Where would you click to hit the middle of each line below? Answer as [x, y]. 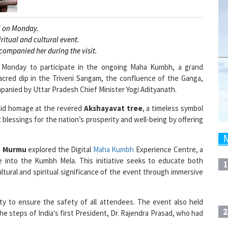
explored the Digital [60, 135]
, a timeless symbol [173, 94]
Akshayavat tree [113, 94]
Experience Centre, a [169, 135]
